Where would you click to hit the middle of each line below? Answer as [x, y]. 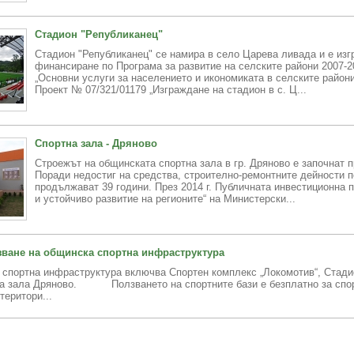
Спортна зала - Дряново [96, 143]
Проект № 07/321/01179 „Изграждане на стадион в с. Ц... [171, 90]
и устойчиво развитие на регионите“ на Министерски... [165, 199]
